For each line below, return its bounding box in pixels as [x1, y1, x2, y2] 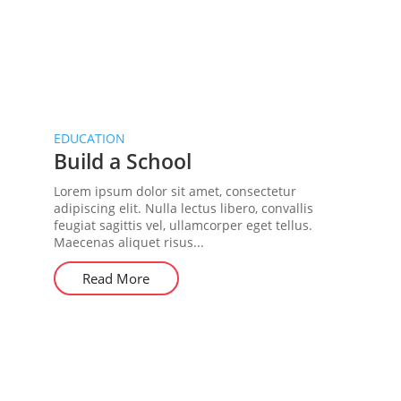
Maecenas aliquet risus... [53, 234, 204, 251]
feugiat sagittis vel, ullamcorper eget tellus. [53, 217, 312, 234]
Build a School [53, 147, 192, 175]
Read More [82, 269, 150, 287]
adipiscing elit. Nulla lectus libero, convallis [53, 200, 313, 217]
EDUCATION [53, 130, 125, 147]
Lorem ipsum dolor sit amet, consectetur [53, 183, 296, 200]
